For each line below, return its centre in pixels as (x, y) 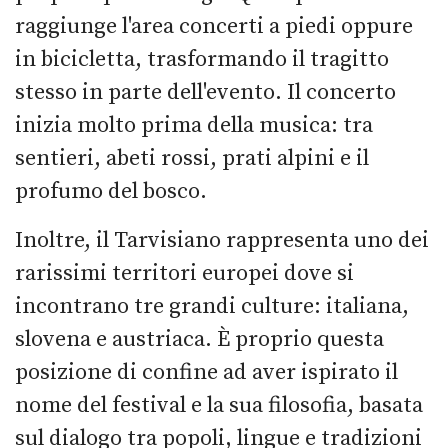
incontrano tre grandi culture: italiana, (212, 306)
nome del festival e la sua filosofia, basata (219, 405)
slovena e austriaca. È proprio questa (199, 339)
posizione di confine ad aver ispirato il (206, 372)
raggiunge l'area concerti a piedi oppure (214, 26)
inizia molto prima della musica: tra (194, 125)
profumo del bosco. (111, 191)
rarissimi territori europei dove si (184, 273)
